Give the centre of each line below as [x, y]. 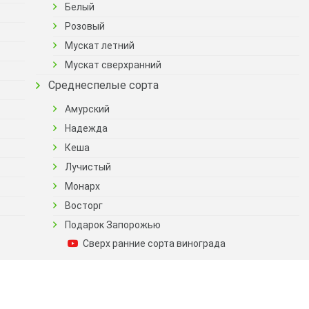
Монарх [82, 186]
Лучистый [88, 167]
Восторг [84, 206]
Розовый [85, 26]
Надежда [86, 128]
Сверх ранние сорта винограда [154, 243]
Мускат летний [100, 46]
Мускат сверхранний [113, 65]
